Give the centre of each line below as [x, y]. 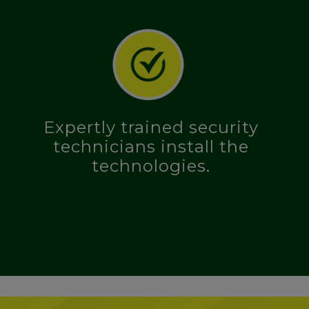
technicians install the [151, 147]
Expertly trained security [151, 128]
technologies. [151, 166]
